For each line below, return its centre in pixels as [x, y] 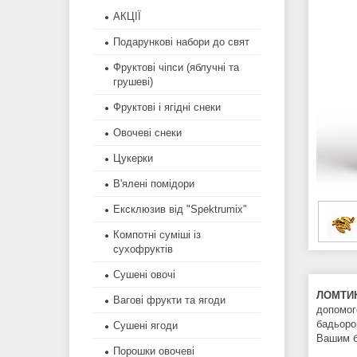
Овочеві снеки [147, 133]
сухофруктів [143, 249]
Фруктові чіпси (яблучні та [176, 68]
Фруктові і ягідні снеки [167, 108]
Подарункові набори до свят [181, 42]
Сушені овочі [144, 275]
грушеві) [133, 82]
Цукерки [133, 159]
